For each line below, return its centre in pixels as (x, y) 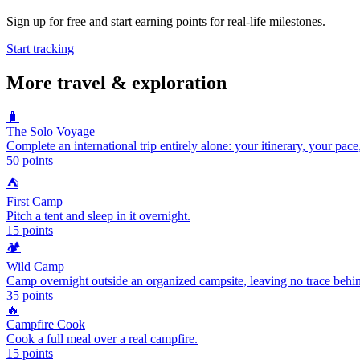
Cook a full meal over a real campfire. (102, 339)
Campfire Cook (46, 325)
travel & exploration (142, 83)
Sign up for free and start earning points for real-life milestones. (166, 22)
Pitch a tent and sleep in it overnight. (98, 216)
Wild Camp (35, 267)
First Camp (35, 202)
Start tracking (40, 49)
